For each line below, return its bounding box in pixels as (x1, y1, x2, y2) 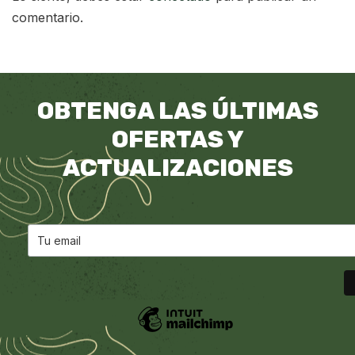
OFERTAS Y (111, 125, 244, 155)
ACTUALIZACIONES (62, 154, 293, 183)
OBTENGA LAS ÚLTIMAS (36, 97, 319, 126)
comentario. (12, 10, 83, 26)
